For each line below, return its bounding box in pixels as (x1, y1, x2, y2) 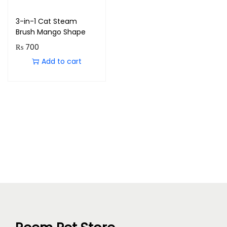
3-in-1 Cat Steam (16, 16, 77, 26)
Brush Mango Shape (16, 27, 86, 37)
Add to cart (41, 56, 82, 66)
